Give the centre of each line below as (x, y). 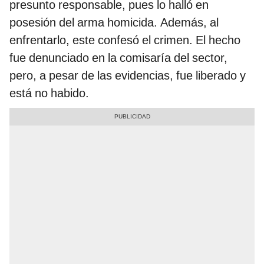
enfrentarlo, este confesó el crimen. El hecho (125, 40)
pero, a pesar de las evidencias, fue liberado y (128, 76)
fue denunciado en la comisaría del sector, (118, 58)
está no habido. (49, 93)
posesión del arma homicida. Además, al (114, 23)
